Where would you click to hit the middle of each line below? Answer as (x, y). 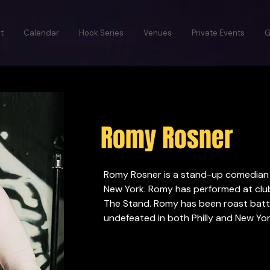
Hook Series (101, 33)
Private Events (218, 33)
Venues (158, 33)
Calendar (41, 33)
